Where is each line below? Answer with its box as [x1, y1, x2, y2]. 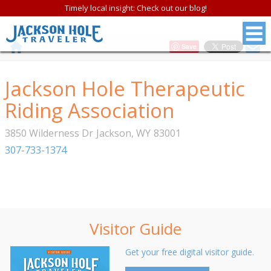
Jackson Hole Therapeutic [5, 75, 245, 102]
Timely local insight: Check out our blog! [64, 2, 207, 13]
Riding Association [5, 97, 174, 124]
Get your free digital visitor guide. [125, 246, 254, 258]
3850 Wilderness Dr [5, 126, 93, 140]
